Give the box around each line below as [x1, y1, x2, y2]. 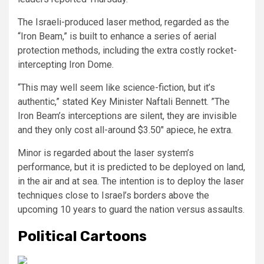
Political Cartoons [18, 228, 147, 245]
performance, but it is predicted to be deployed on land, [18, 161, 245, 173]
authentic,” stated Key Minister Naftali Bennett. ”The [18, 96, 230, 108]
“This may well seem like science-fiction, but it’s [18, 82, 215, 94]
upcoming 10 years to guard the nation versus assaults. [18, 204, 245, 216]
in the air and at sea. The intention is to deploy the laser [18, 176, 244, 187]
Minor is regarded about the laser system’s [18, 147, 194, 159]
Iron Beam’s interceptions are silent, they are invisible [18, 110, 237, 122]
